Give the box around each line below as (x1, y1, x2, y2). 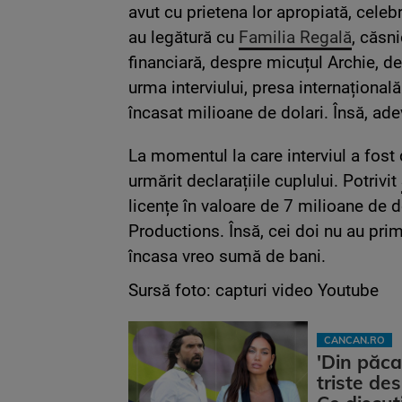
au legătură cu (128, 26, 239, 48)
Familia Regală (239, 26, 352, 48)
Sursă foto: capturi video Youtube (128, 279, 379, 301)
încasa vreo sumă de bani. (128, 245, 326, 267)
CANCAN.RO (324, 333, 385, 346)
